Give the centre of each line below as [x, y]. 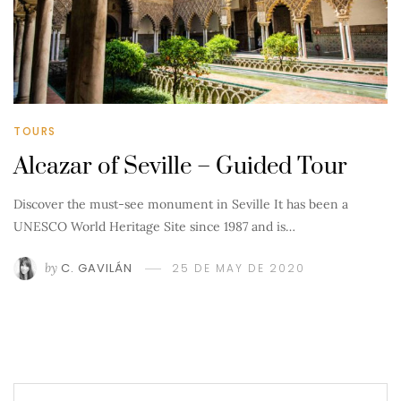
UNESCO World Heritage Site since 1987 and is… [154, 227]
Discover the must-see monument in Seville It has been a [181, 205]
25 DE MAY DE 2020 [239, 269]
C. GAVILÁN [97, 269]
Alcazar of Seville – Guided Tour [180, 167]
